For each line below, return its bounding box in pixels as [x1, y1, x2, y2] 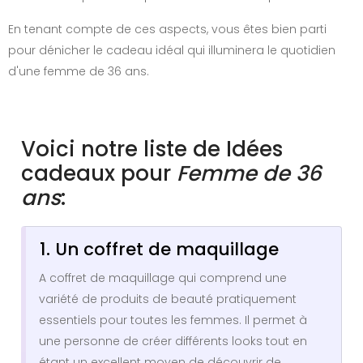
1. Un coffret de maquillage [40, 237, 279, 262]
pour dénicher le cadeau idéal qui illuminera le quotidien [8, 41, 335, 58]
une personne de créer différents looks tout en [39, 333, 307, 350]
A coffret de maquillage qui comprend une [39, 270, 287, 287]
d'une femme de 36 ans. [8, 62, 149, 79]
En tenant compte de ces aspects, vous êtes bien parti [8, 20, 327, 37]
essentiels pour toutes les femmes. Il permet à [39, 312, 307, 329]
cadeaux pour [21, 158, 177, 188]
